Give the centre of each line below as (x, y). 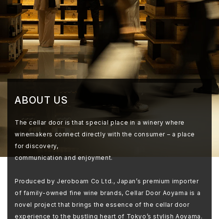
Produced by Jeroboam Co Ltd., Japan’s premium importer (107, 181)
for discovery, (37, 146)
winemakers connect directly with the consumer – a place (105, 134)
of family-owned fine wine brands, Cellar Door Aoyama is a (108, 193)
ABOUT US (41, 100)
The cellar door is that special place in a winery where (100, 122)
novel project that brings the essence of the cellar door (102, 204)
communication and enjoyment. (64, 157)
